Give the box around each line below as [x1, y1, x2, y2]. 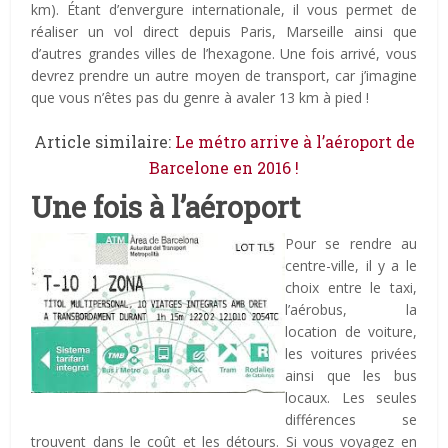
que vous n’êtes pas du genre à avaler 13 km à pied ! [31, 88, 370, 108]
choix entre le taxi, [285, 278, 417, 298]
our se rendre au [294, 234, 417, 254]
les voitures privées [285, 344, 417, 364]
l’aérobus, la [285, 300, 417, 320]
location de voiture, [285, 322, 417, 342]
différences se [285, 410, 417, 430]
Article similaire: [33, 131, 175, 153]
